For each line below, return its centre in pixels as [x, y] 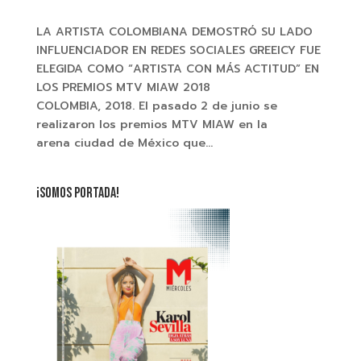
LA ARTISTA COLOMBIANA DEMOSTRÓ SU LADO [174, 31]
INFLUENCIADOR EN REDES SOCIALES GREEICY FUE [178, 50]
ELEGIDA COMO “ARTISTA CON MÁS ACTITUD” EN [177, 68]
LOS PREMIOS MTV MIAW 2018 [123, 87]
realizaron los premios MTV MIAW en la [151, 124]
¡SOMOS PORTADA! [77, 193]
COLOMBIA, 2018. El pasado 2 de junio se [156, 106]
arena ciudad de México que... [124, 143]
